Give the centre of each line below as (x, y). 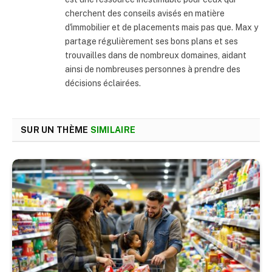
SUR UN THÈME (56, 130)
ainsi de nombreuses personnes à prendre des (153, 69)
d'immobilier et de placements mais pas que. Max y (161, 27)
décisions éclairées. (103, 83)
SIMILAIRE (113, 130)
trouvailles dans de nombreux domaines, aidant (156, 55)
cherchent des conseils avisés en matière (145, 13)
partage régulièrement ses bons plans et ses (151, 41)
